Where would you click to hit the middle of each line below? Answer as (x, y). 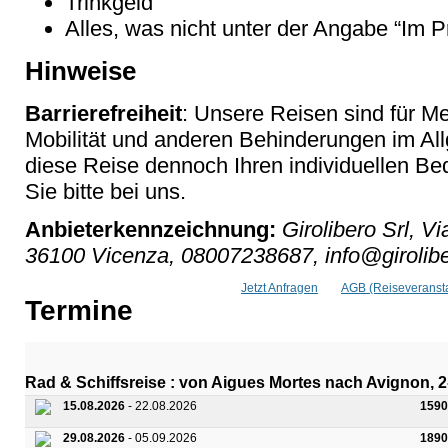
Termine (79, 310)
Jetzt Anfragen (279, 287)
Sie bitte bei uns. (105, 191)
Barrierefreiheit (103, 113)
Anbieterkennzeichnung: (150, 229)
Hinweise (80, 70)
